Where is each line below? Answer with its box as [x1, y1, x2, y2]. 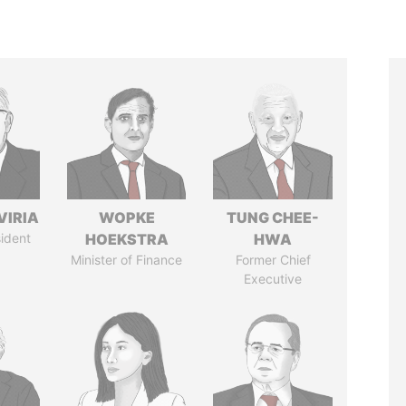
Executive [244, 271, 303, 286]
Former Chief [235, 252, 311, 267]
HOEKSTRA [84, 230, 169, 248]
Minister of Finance [71, 252, 183, 267]
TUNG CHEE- [227, 208, 320, 227]
